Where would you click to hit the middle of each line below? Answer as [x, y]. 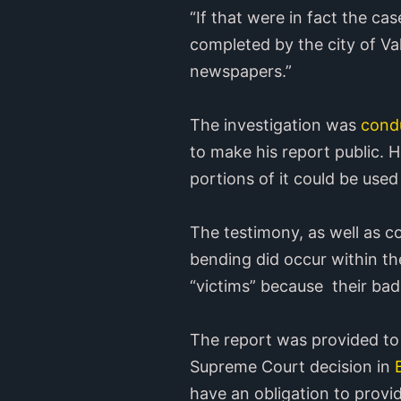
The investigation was [273, 124]
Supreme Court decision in [290, 366]
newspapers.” [241, 71]
